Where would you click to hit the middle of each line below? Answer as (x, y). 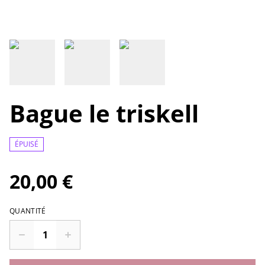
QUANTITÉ (28, 211)
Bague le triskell (104, 114)
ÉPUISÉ (27, 144)
